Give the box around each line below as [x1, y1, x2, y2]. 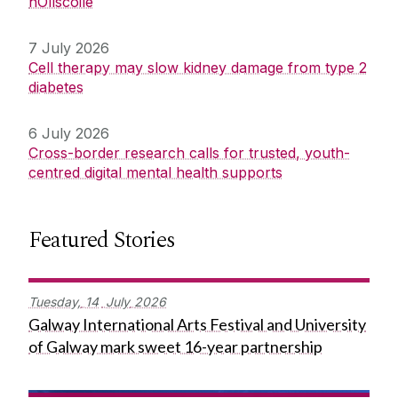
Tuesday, [28, 294, 81, 310]
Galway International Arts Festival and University [28, 314, 366, 335]
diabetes [28, 78, 84, 97]
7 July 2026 [28, 39, 109, 58]
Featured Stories [28, 222, 175, 259]
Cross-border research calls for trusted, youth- [28, 144, 350, 163]
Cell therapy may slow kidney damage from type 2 [28, 59, 367, 77]
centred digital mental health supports [28, 163, 283, 182]
